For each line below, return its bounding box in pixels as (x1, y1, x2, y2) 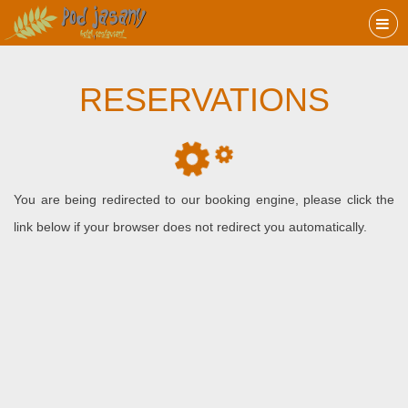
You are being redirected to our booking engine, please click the (14, 192, 394, 207)
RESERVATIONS (78, 81, 330, 118)
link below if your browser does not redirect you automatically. (14, 219, 367, 234)
